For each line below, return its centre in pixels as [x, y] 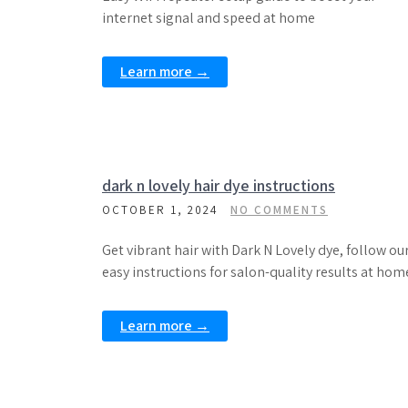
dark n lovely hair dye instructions [219, 185]
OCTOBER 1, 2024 [160, 210]
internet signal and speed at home [209, 18]
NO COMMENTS [279, 210]
